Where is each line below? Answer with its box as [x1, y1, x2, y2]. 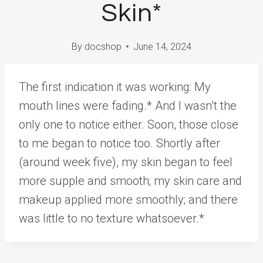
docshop [84, 41, 122, 52]
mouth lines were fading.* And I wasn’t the [19, 98, 237, 113]
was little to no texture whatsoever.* [19, 211, 204, 225]
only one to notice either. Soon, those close [19, 117, 238, 131]
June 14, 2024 [133, 41, 191, 52]
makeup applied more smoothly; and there [19, 192, 238, 207]
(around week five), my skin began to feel [19, 154, 232, 169]
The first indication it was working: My [19, 79, 211, 94]
